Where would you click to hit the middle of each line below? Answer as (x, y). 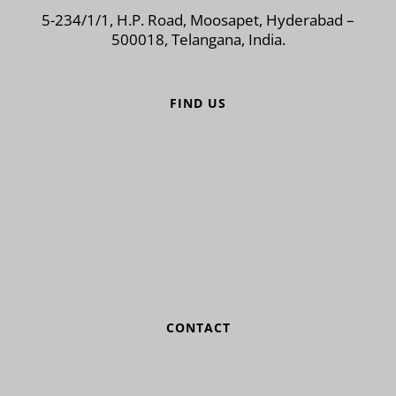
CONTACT (198, 327)
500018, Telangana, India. (198, 39)
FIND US (198, 103)
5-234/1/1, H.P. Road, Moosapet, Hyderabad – (198, 19)
